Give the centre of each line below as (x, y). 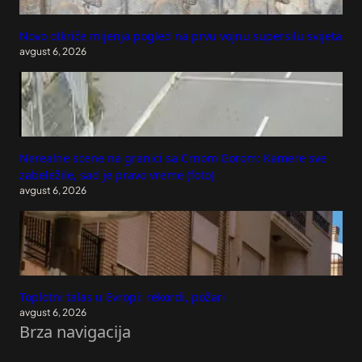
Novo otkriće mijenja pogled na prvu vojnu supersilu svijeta (181, 36)
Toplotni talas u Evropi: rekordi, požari (122, 297)
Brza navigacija (75, 331)
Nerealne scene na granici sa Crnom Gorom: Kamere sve (173, 158)
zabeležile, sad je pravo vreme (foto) (117, 175)
